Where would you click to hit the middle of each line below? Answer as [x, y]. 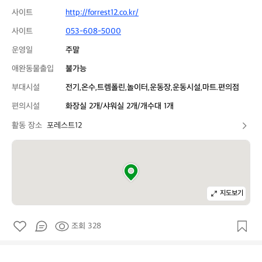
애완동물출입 [33, 69]
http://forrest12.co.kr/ [102, 13]
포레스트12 [64, 125]
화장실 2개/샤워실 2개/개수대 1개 [120, 106]
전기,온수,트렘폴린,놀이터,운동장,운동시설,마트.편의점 [152, 87]
